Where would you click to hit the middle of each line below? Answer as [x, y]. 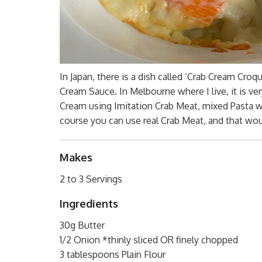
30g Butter [82, 225]
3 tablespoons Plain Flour [113, 254]
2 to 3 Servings [91, 179]
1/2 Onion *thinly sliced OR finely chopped [149, 239]
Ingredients [89, 203]
